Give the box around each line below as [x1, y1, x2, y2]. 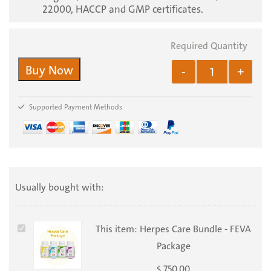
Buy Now [25, 60, 73, 82]
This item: [96, 221, 137, 238]
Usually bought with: [15, 180, 104, 196]
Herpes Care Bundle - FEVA [140, 221, 251, 238]
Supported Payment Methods [27, 101, 122, 114]
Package [156, 238, 191, 255]
